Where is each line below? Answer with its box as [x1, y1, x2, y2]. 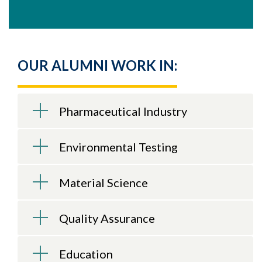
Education [59, 247, 113, 261]
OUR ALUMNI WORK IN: [18, 57, 177, 74]
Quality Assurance [59, 211, 155, 225]
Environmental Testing [59, 140, 178, 154]
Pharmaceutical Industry [59, 104, 187, 118]
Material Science [59, 175, 148, 189]
